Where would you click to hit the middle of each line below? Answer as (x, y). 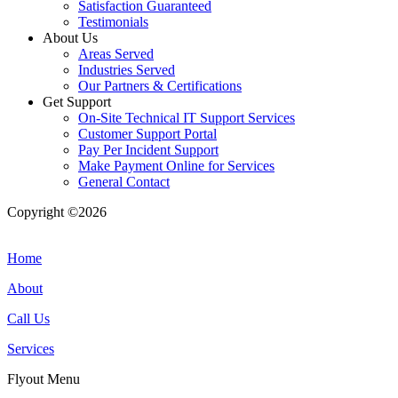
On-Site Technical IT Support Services (187, 118)
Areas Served (116, 54)
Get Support (77, 102)
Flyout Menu (44, 379)
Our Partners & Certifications (160, 86)
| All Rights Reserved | (173, 212)
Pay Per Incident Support (148, 150)
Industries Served (127, 70)
